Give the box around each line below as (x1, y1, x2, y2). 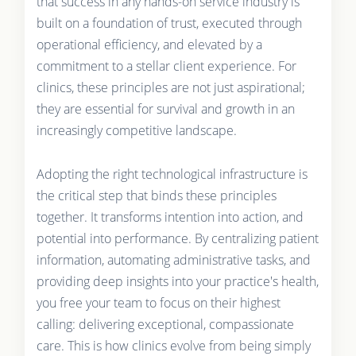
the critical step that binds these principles (36, 186, 277, 204)
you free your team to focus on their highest (36, 293, 281, 311)
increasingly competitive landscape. (36, 121, 237, 139)
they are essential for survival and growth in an (36, 99, 295, 118)
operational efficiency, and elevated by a (36, 35, 262, 53)
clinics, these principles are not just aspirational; (36, 78, 305, 96)
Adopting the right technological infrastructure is (36, 164, 308, 183)
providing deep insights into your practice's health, (36, 272, 319, 290)
